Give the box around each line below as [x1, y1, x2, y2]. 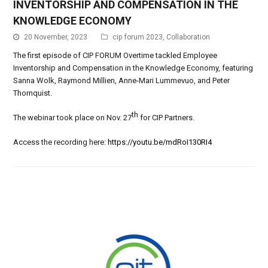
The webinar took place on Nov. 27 [13, 113, 132, 123]
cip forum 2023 [112, 33, 163, 42]
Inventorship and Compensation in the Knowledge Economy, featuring [13, 63, 254, 73]
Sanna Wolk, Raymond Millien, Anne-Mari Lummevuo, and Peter [13, 76, 230, 86]
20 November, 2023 [24, 33, 88, 42]
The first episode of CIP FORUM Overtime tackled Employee [13, 51, 218, 60]
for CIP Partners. [138, 113, 197, 123]
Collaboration [166, 33, 211, 42]
